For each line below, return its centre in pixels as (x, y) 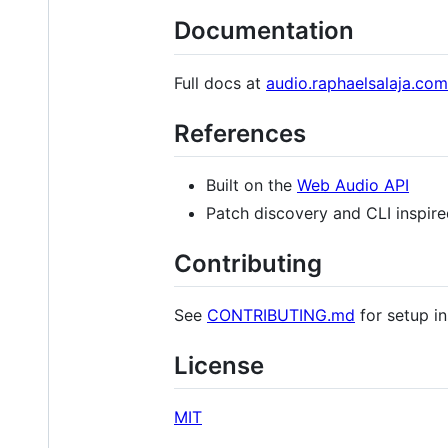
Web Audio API (353, 184)
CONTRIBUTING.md (281, 314)
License (219, 365)
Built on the (251, 184)
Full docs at (220, 82)
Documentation (264, 31)
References (240, 133)
